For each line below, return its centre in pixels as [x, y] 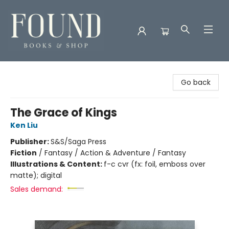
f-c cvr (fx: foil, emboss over [155, 164]
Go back [196, 82]
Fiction [24, 153]
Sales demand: [37, 189]
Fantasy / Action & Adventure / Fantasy [115, 153]
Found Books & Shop [44, 71]
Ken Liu [24, 125]
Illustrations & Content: [57, 164]
